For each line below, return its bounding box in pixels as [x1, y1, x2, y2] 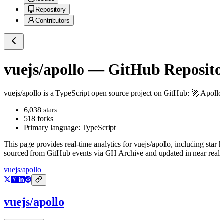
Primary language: [24, 123, 82, 132]
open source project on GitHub [89, 89, 187, 98]
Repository [35, 6, 66, 14]
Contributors [35, 17, 70, 25]
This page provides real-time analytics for [4, 140, 134, 149]
